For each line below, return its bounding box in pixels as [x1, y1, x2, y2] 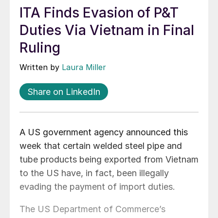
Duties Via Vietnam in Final [19, 22, 194, 39]
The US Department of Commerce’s [19, 204, 165, 215]
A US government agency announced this [19, 127, 188, 138]
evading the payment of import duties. [19, 182, 175, 192]
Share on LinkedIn [27, 87, 100, 97]
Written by [19, 62, 62, 73]
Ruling [19, 39, 60, 56]
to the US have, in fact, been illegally [19, 168, 169, 179]
